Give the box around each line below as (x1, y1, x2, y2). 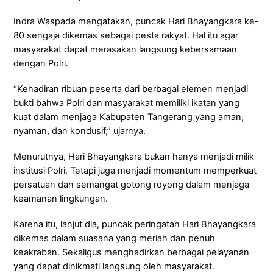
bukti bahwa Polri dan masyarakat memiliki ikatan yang (13, 97, 240, 109)
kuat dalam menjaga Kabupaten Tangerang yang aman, (13, 112, 244, 123)
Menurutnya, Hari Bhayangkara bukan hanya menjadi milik (13, 151, 255, 163)
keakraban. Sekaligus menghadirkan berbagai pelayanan (13, 247, 250, 258)
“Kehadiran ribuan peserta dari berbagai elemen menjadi (13, 83, 249, 95)
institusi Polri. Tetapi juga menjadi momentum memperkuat (13, 165, 257, 177)
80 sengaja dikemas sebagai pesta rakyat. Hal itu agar (13, 30, 239, 41)
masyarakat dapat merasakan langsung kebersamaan (13, 44, 238, 55)
